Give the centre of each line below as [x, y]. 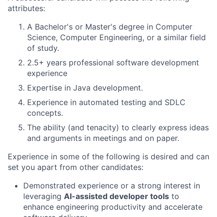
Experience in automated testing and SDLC [106, 102]
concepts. [45, 113]
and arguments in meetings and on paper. [103, 138]
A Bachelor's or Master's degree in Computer [110, 26]
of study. [43, 48]
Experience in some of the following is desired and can [108, 156]
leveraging [44, 196]
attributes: [26, 8]
